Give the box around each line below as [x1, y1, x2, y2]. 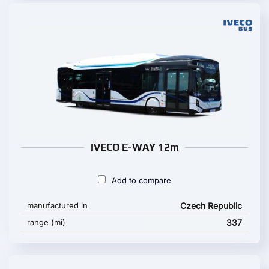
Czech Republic [180, 201, 242, 211]
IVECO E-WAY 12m [90, 141, 179, 153]
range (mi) [27, 217, 65, 227]
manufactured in [27, 201, 88, 210]
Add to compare [112, 175, 171, 185]
